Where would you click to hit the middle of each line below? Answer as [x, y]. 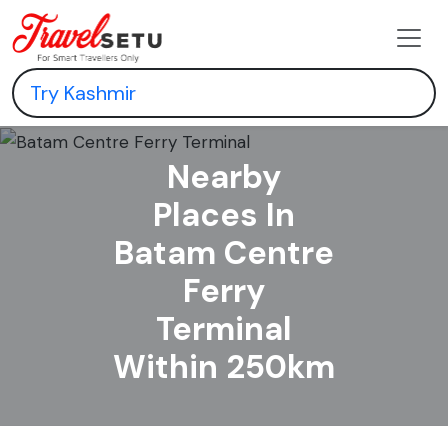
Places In [224, 214]
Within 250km [224, 366]
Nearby [224, 176]
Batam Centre [224, 252]
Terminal [224, 328]
